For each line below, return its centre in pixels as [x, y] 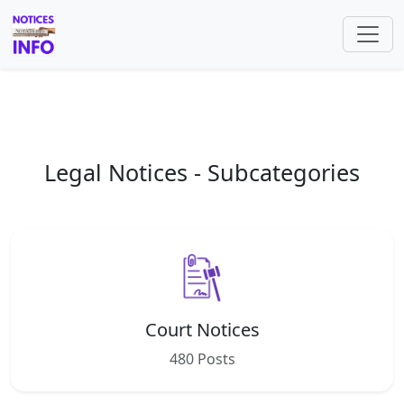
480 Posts [202, 359]
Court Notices [202, 330]
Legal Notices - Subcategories [202, 172]
